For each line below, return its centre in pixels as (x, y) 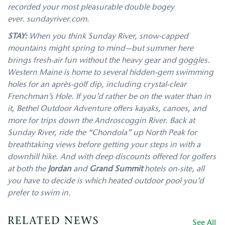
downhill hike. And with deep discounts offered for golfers (112, 157)
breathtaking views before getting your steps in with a (104, 145)
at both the (28, 169)
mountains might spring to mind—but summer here (100, 48)
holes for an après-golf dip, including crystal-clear (97, 85)
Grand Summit (116, 169)
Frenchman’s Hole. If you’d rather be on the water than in (109, 97)
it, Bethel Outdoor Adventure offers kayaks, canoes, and (107, 109)
